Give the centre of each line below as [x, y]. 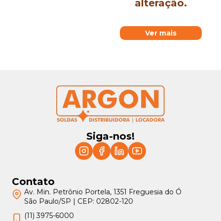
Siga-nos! [110, 136]
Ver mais [161, 33]
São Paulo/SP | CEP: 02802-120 [79, 201]
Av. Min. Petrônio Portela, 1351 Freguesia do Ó [103, 192]
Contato [33, 182]
